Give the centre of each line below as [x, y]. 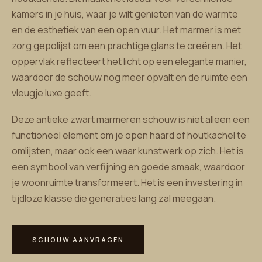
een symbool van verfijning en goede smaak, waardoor [128, 167]
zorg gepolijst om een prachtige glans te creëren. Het [127, 46]
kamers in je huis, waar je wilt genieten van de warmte [125, 14]
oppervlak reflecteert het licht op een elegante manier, [129, 61]
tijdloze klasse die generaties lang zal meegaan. [114, 198]
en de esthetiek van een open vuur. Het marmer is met [126, 30]
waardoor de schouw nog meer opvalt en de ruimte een [130, 77]
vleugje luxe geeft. [51, 93]
